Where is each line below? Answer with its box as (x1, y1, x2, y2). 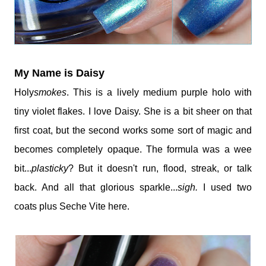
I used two (198, 182, 252, 193)
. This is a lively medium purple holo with (66, 87, 252, 98)
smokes (34, 87, 66, 98)
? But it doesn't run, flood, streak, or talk (68, 163, 252, 174)
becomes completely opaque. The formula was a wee (14, 144, 252, 155)
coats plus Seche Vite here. (14, 201, 129, 212)
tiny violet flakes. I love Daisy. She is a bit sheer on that (14, 106, 252, 117)
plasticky (31, 163, 68, 174)
